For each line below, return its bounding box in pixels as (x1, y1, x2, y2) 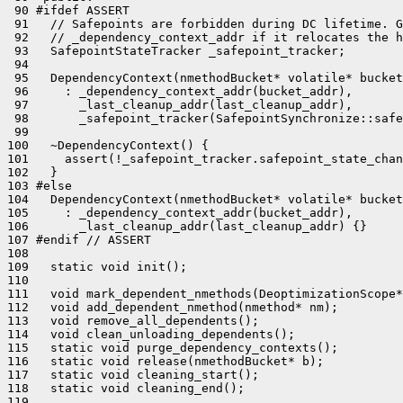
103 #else (7, 179, 72, 193)
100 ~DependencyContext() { (7, 139, 209, 152)
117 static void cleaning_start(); (7, 368, 259, 381)
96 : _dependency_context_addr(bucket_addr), (7, 85, 353, 98)
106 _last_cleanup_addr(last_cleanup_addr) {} (7, 219, 367, 233)
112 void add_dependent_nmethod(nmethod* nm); (7, 300, 338, 314)
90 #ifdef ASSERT (7, 4, 130, 17)
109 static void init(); (7, 260, 187, 273)
